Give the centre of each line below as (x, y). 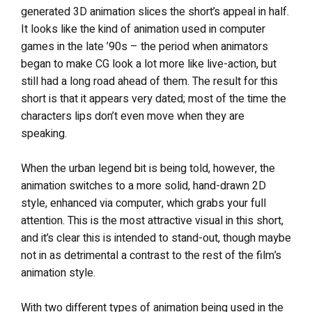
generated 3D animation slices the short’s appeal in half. (155, 12)
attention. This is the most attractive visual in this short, (152, 221)
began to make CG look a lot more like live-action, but (149, 64)
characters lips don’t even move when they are (133, 116)
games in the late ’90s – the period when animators (145, 47)
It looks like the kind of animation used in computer (143, 29)
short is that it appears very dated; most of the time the (154, 99)
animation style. (58, 273)
